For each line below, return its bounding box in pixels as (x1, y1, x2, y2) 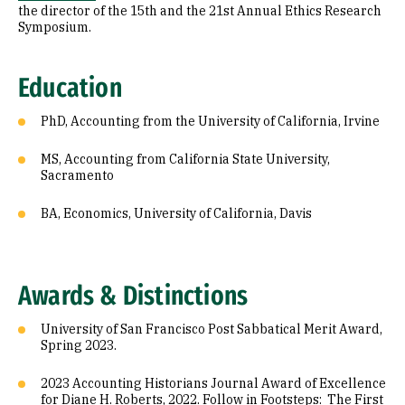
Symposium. (18, 19, 91, 35)
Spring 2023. (41, 337, 117, 353)
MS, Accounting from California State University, (41, 151, 330, 167)
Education (18, 71, 122, 104)
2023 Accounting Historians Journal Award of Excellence (41, 375, 386, 391)
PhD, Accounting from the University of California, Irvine (41, 113, 380, 129)
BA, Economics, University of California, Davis (41, 205, 312, 221)
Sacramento (41, 167, 114, 184)
